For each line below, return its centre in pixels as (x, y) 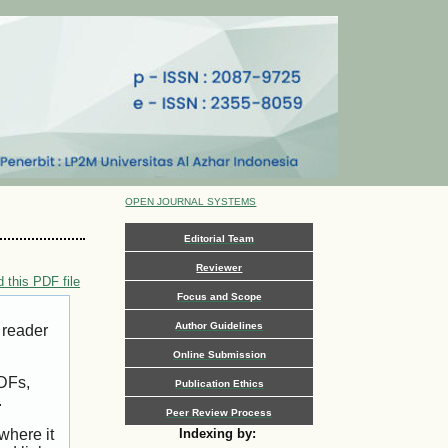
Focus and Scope (219, 296)
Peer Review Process (219, 412)
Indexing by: (220, 433)
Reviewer (219, 267)
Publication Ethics (219, 383)
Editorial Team (219, 238)
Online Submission (219, 354)
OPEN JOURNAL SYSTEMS (191, 202)
